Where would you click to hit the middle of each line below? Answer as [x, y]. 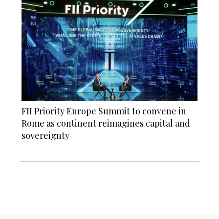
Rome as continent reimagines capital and [106, 123]
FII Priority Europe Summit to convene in [104, 111]
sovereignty [45, 136]
